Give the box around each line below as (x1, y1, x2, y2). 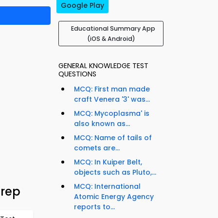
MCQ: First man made (74, 84, 150, 94)
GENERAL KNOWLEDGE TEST (58, 61, 148, 71)
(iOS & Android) (87, 35, 135, 43)
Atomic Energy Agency (74, 192, 154, 202)
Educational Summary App (71, 24, 155, 33)
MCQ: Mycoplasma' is (74, 109, 149, 119)
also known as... (74, 119, 130, 129)
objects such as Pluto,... (74, 167, 156, 178)
